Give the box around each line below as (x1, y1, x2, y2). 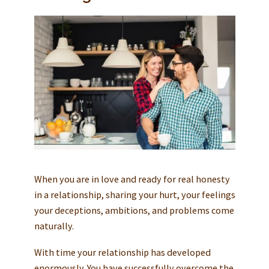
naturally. (34, 220, 74, 232)
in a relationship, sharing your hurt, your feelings (34, 189, 235, 201)
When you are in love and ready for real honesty (34, 173, 230, 186)
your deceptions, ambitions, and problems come (34, 204, 234, 217)
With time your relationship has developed (34, 246, 211, 259)
